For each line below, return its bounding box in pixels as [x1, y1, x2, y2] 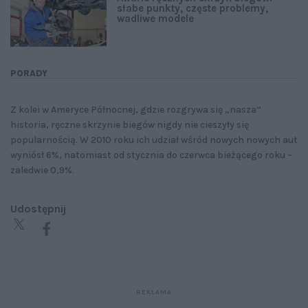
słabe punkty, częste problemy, [117, 1, 268, 14]
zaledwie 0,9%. [10, 164, 76, 176]
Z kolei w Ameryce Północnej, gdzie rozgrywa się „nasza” [10, 103, 261, 115]
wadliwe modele [117, 12, 194, 25]
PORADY [10, 67, 47, 78]
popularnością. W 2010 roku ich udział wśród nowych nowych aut [10, 133, 298, 146]
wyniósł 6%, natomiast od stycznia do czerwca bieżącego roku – [10, 148, 292, 161]
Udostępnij [10, 201, 66, 215]
